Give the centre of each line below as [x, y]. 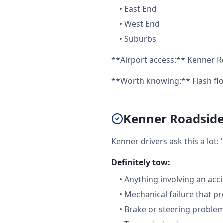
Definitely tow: [141, 162]
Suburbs [140, 39]
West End [142, 24]
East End [141, 9]
